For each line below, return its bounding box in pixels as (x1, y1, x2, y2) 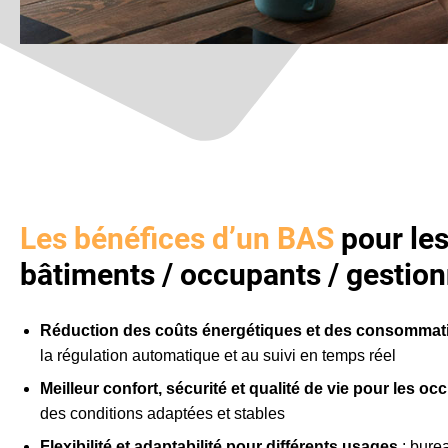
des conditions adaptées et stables (40, 404, 286, 422)
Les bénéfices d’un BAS (20, 220, 335, 256)
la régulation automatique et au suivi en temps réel (40, 346, 397, 364)
